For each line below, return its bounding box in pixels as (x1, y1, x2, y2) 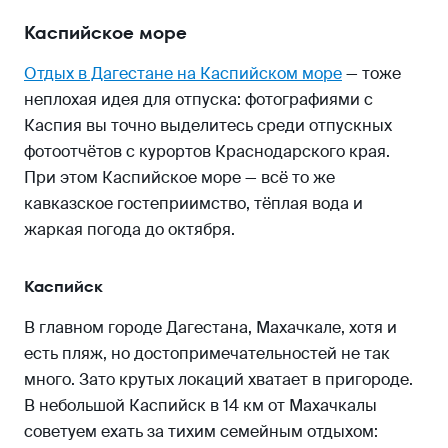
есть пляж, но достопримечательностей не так (24, 342, 390, 364)
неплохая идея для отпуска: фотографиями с (24, 88, 373, 110)
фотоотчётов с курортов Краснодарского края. (24, 140, 390, 162)
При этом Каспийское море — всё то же (24, 166, 335, 188)
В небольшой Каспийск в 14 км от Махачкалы (24, 394, 377, 416)
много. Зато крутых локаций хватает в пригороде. (24, 368, 413, 390)
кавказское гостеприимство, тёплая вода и (24, 192, 363, 214)
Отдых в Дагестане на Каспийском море (24, 62, 342, 84)
